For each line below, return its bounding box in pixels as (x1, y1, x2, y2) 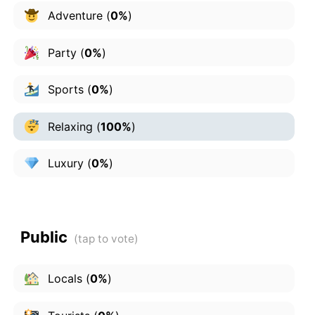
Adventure (44, 8, 103, 22)
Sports (44, 82, 84, 97)
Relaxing (44, 119, 93, 134)
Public (20, 227, 67, 246)
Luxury (44, 156, 84, 171)
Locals (44, 271, 82, 286)
